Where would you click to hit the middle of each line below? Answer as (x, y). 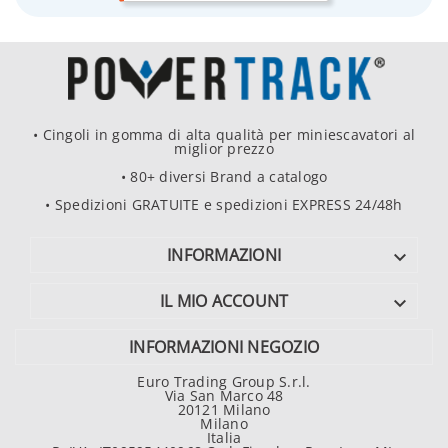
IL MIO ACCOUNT (224, 301)
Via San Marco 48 (224, 396)
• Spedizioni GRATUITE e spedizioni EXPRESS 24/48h (224, 205)
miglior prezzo (224, 149)
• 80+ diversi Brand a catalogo (224, 177)
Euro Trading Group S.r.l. (224, 382)
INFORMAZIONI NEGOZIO (224, 347)
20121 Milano (224, 410)
